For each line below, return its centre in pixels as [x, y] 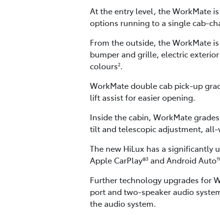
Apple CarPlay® [118, 160]
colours [104, 66]
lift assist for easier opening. [143, 97]
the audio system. [123, 204]
